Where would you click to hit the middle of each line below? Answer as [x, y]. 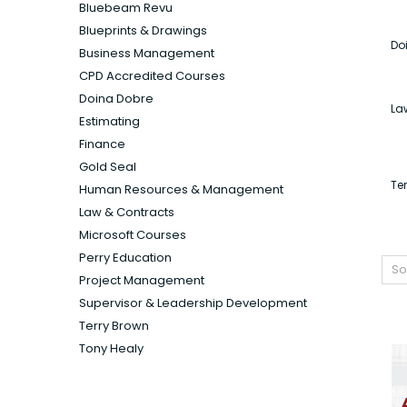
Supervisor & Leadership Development [193, 303]
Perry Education [125, 258]
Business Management [147, 54]
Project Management [142, 281]
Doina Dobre [116, 99]
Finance [102, 144]
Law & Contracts [127, 213]
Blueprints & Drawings [143, 31]
